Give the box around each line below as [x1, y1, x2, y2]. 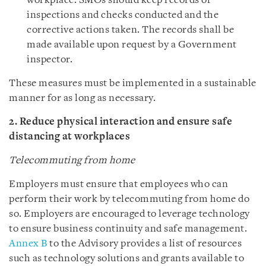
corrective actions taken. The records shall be [27, 25, 234, 35]
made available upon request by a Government [27, 40, 237, 50]
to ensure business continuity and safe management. [9, 224, 247, 234]
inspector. [27, 55, 72, 65]
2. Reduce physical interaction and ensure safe [9, 117, 232, 127]
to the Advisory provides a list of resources [47, 239, 242, 249]
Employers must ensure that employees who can [9, 179, 228, 189]
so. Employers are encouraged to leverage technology [9, 209, 250, 219]
